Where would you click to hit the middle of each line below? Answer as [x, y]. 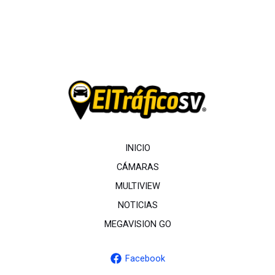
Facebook [145, 259]
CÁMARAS [137, 167]
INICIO [137, 148]
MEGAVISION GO [137, 224]
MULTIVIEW [137, 186]
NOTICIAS [137, 205]
